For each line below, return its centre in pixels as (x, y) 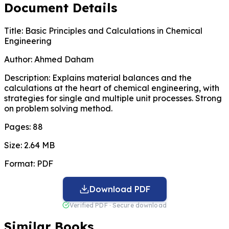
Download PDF (120, 189)
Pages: (17, 127)
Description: (27, 77)
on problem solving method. (58, 108)
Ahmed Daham (63, 59)
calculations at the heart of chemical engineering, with (112, 88)
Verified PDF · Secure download (118, 205)
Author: (18, 59)
